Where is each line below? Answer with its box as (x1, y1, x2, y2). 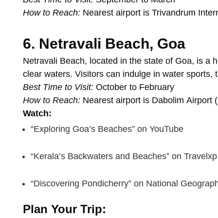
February (139, 82, 174, 92)
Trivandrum (152, 8, 198, 18)
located (90, 56, 120, 66)
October (96, 82, 129, 92)
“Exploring (31, 124, 73, 134)
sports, (186, 69, 215, 79)
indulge (123, 69, 153, 79)
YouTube (149, 124, 183, 134)
